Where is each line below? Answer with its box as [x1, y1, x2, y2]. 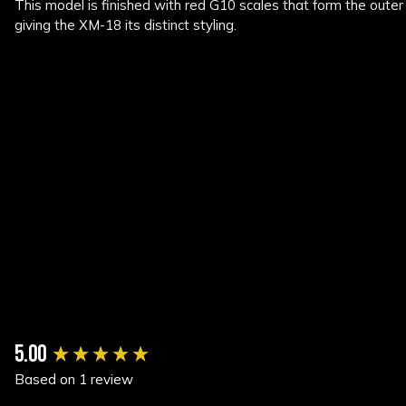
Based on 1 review [14, 371, 133, 388]
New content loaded [14, 339, 136, 355]
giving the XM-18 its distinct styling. [14, 16, 240, 34]
